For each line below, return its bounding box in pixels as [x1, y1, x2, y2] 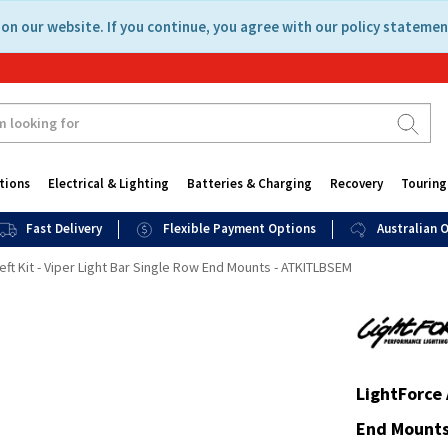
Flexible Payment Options [163, 220, 317, 237]
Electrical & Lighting [47, 175, 169, 192]
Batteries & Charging [186, 175, 312, 192]
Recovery [329, 175, 383, 192]
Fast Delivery [26, 220, 102, 237]
